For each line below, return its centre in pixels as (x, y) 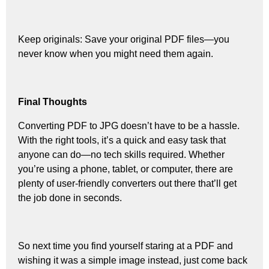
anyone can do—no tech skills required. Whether (121, 154)
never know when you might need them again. (116, 53)
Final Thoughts (53, 101)
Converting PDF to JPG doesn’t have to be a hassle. (129, 125)
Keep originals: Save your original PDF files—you (124, 39)
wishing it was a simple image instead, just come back (133, 260)
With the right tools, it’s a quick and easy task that (122, 140)
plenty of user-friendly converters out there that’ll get (127, 183)
